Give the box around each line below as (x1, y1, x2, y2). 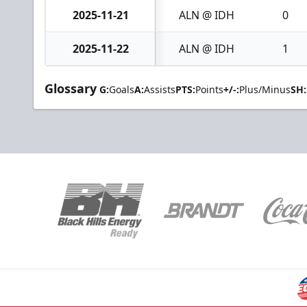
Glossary (45, 79, 97, 97)
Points (195, 82, 223, 96)
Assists (144, 82, 175, 96)
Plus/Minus (239, 82, 291, 96)
